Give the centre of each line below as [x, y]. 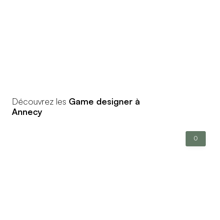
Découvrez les [40, 101]
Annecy [27, 111]
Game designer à [104, 101]
